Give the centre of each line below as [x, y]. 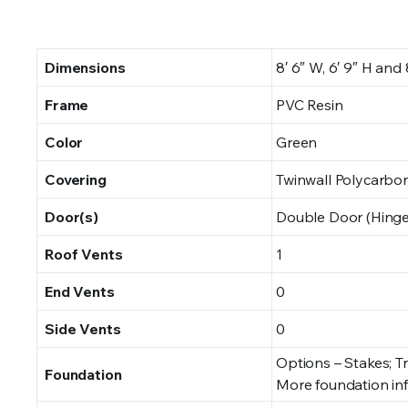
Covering [76, 179]
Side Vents [83, 328]
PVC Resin [310, 104]
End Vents [80, 291]
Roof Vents [84, 254]
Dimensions [85, 67]
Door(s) [71, 216]
